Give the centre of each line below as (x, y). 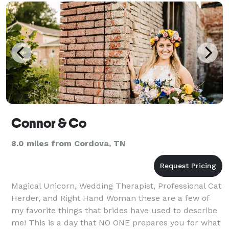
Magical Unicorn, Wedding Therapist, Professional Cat (116, 186)
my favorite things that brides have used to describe (114, 210)
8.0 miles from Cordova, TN (68, 143)
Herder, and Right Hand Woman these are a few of (110, 198)
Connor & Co (49, 123)
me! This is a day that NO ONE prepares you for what (116, 222)
